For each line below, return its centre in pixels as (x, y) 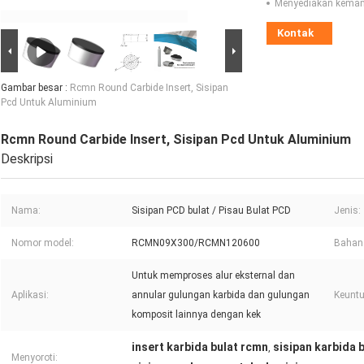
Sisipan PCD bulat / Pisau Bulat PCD (211, 211)
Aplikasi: (30, 295)
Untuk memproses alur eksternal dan (213, 276)
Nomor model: (43, 243)
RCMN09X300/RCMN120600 (196, 243)
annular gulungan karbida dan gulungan (221, 295)
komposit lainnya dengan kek (196, 315)
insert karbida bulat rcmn (200, 347)
